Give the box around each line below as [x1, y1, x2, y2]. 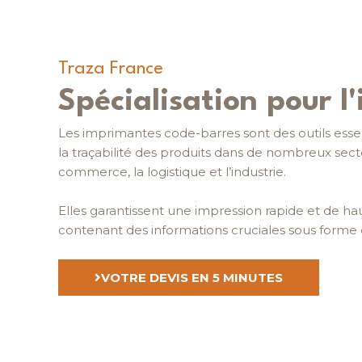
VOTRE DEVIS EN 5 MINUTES [101, 270, 283, 286]
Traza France [58, 60, 163, 78]
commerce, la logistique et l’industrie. [58, 164, 286, 180]
